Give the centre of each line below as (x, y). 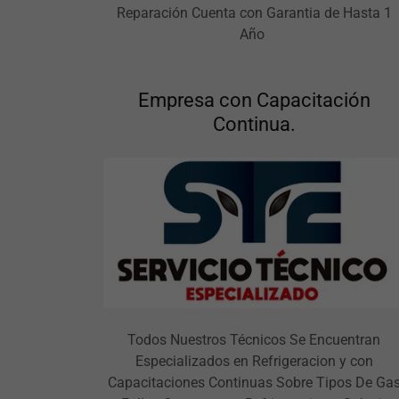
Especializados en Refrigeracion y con (254, 361)
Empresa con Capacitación (254, 100)
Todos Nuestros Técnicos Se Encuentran (254, 339)
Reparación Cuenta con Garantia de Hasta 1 (254, 12)
